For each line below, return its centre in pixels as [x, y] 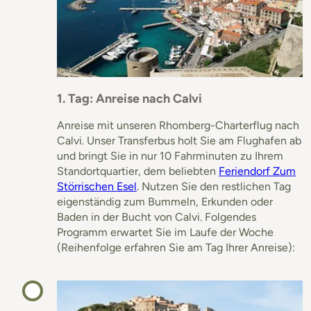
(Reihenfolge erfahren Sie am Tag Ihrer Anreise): [176, 247]
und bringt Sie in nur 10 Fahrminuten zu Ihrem [170, 155]
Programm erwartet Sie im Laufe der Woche [165, 232]
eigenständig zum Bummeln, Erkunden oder [165, 201]
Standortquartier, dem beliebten [138, 171]
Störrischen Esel [97, 186]
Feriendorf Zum [257, 171]
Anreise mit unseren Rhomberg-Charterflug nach [178, 125]
